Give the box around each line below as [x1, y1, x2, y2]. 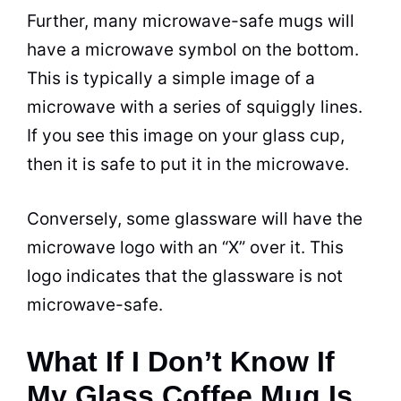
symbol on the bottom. [174, 39, 359, 60]
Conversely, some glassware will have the [27, 208, 363, 229]
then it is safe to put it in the [27, 154, 256, 175]
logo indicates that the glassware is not [27, 265, 343, 286]
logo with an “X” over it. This [115, 236, 344, 258]
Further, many [27, 11, 142, 31]
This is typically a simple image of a [27, 68, 315, 89]
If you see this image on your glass [27, 125, 310, 146]
